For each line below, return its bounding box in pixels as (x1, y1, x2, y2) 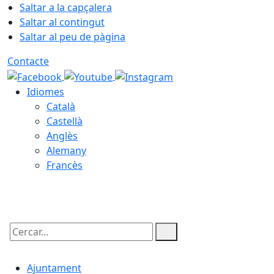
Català (46, 99, 75, 113)
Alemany (46, 143, 86, 157)
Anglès (46, 128, 78, 143)
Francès (46, 158, 83, 172)
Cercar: (7, 235, 40, 249)
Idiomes (27, 84, 64, 98)
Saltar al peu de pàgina (20, 30, 125, 43)
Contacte (7, 54, 49, 68)
